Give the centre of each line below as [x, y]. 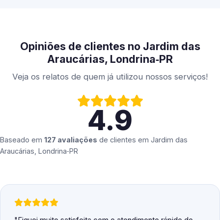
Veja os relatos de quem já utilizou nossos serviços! [110, 77]
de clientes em [124, 140]
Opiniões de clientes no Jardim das [110, 46]
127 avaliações [71, 140]
